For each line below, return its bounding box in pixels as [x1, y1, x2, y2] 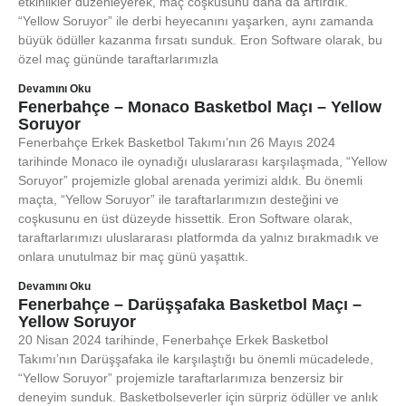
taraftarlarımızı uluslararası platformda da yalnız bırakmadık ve [18, 230, 379, 245]
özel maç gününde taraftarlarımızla [18, 52, 218, 66]
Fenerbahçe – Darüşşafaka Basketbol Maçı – [18, 295, 362, 314]
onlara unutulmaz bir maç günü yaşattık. [18, 249, 248, 264]
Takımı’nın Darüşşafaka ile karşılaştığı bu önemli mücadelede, [18, 352, 373, 366]
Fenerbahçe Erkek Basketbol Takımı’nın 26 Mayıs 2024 [18, 135, 335, 150]
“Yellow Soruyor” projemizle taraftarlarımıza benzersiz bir [18, 371, 343, 385]
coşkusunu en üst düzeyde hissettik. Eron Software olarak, [18, 211, 353, 226]
